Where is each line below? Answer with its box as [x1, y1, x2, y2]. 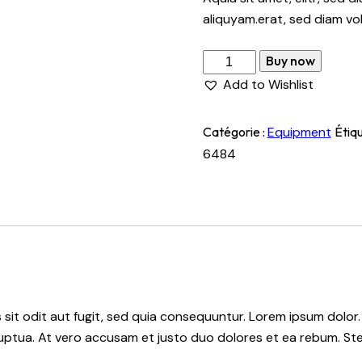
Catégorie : [202, 123, 267, 140]
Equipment [267, 123, 331, 141]
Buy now [265, 52, 315, 69]
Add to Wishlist [222, 75, 314, 93]
